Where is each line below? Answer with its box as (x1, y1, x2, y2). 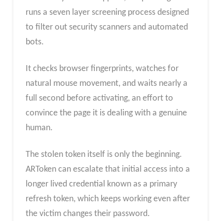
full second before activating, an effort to (25, 93, 173, 103)
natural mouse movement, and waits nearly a (25, 78, 187, 88)
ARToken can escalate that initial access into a (25, 164, 190, 174)
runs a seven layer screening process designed (25, 8, 189, 18)
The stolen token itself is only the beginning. (25, 149, 182, 159)
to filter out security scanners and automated (25, 23, 188, 33)
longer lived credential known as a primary (25, 179, 177, 189)
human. (25, 123, 53, 133)
